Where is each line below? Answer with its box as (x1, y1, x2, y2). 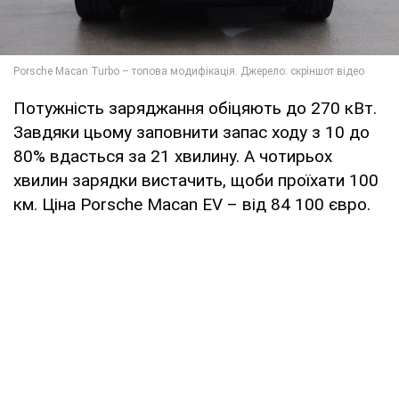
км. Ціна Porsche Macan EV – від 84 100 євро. (13, 193, 370, 215)
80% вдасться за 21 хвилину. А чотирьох (13, 145, 332, 167)
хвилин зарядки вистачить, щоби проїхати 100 (13, 169, 379, 191)
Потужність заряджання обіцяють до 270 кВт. (13, 97, 377, 118)
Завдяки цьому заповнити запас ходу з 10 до (13, 121, 370, 142)
